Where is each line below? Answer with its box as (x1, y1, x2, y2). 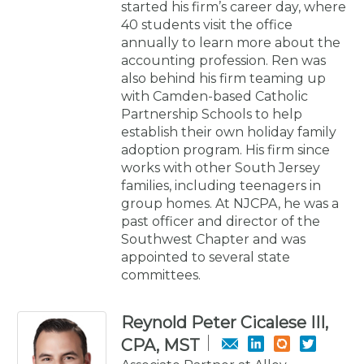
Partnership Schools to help (121, 106, 302, 122)
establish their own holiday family (121, 123, 336, 140)
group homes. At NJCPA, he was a (121, 195, 339, 211)
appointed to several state (121, 249, 290, 265)
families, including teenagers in (121, 177, 321, 193)
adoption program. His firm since (121, 141, 330, 158)
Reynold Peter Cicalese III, (121, 312, 328, 332)
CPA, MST (121, 335, 200, 355)
